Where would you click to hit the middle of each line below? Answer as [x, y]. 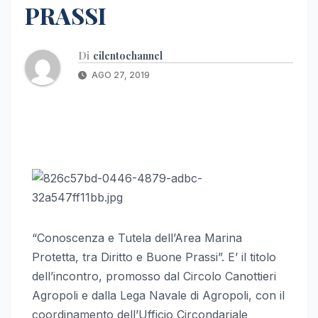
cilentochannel [128, 55]
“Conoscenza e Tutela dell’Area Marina [137, 237]
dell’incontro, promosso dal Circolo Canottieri [154, 276]
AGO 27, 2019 [120, 75]
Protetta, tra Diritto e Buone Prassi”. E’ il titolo [154, 257]
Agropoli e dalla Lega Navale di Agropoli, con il [158, 295]
